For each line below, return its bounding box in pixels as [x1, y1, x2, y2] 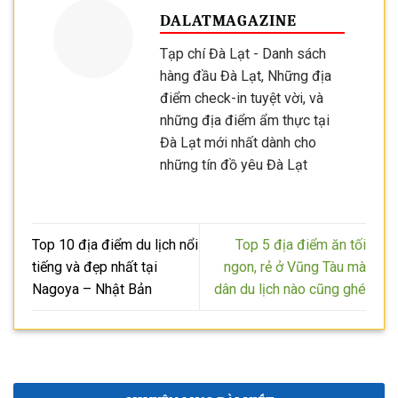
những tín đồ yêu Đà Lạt [160, 155, 307, 173]
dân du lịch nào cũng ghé [214, 280, 366, 298]
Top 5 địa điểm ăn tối [235, 235, 366, 253]
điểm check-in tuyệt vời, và [160, 89, 323, 107]
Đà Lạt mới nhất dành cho [160, 133, 316, 151]
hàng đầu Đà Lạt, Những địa [160, 67, 331, 84]
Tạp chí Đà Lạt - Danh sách [160, 44, 326, 62]
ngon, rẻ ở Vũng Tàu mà [224, 258, 366, 275]
